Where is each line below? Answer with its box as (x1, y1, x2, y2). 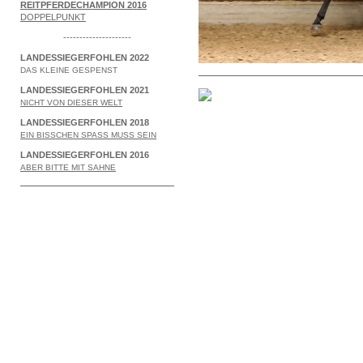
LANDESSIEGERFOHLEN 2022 (20, 52, 149, 62)
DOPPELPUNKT (20, 11, 86, 22)
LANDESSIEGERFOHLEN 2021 (20, 84, 149, 95)
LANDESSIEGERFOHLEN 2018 (20, 117, 149, 127)
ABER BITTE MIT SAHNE (20, 162, 116, 172)
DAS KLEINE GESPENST (20, 65, 117, 75)
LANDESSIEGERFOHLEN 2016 (20, 149, 149, 160)
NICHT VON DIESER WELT (20, 97, 122, 107)
